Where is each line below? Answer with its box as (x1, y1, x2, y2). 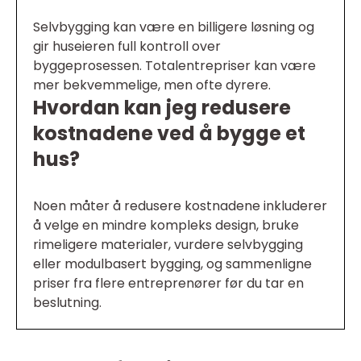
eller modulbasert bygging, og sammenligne (33, 255, 312, 274)
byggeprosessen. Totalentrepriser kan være (33, 56, 316, 76)
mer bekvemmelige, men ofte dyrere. (33, 76, 271, 95)
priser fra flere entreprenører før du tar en (33, 274, 304, 293)
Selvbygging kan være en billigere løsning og (33, 18, 314, 37)
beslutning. (33, 293, 102, 313)
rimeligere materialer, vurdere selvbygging (33, 235, 303, 255)
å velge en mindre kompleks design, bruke (33, 216, 299, 235)
